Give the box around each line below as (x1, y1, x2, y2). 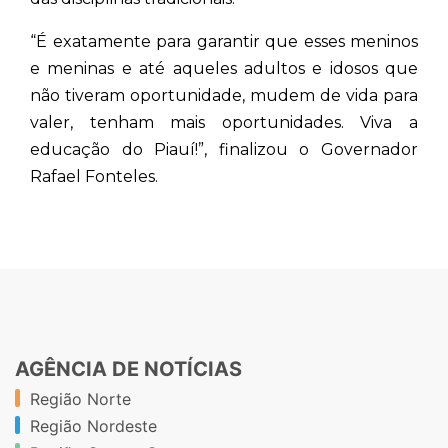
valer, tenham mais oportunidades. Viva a (30, 112, 418, 132)
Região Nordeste (30, 415, 157, 436)
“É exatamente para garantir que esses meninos (30, 31, 418, 51)
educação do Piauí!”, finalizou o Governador (30, 139, 418, 159)
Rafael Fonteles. (30, 166, 158, 186)
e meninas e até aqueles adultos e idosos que (30, 58, 418, 78)
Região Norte (30, 388, 131, 409)
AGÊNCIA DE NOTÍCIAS (15, 356, 242, 381)
